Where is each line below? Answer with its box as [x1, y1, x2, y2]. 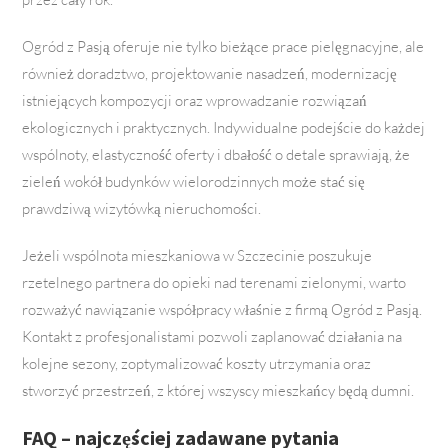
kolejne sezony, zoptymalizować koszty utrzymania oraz [22, 354, 372, 374]
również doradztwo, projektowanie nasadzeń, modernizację [22, 64, 398, 84]
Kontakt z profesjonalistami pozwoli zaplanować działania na [22, 327, 403, 347]
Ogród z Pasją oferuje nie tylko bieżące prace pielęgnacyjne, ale [22, 37, 425, 57]
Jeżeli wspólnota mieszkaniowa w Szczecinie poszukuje [22, 246, 373, 266]
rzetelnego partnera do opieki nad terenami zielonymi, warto [22, 273, 407, 293]
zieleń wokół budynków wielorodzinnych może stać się [22, 172, 366, 192]
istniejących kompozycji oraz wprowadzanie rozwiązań [22, 91, 368, 111]
